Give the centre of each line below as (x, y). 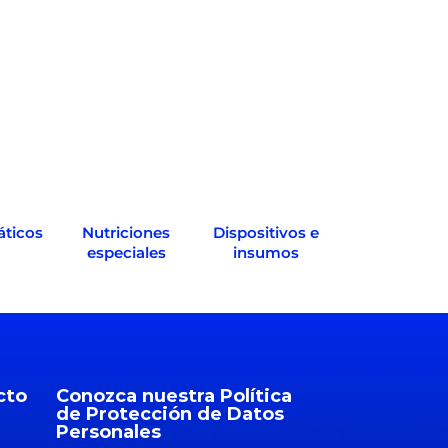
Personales (108, 431)
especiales (126, 252)
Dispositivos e (266, 232)
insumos (266, 252)
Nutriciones (126, 232)
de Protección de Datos (170, 413)
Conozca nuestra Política (174, 395)
